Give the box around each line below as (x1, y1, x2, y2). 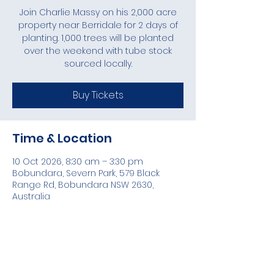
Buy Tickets (72, 88, 124, 102)
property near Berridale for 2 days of (18, 19, 178, 31)
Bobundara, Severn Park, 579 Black (12, 167, 160, 179)
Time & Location (12, 130, 112, 147)
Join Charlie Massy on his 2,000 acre (19, 6, 177, 18)
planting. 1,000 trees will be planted (22, 32, 174, 44)
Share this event (12, 256, 114, 273)
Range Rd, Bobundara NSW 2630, (12, 179, 154, 191)
